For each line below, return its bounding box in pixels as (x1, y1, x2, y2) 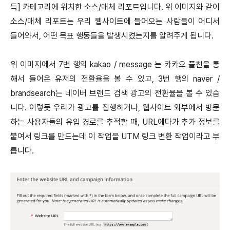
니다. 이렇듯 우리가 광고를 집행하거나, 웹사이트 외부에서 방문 (10, 102, 220, 112)
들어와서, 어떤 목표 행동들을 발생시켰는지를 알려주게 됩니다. (10, 30, 214, 41)
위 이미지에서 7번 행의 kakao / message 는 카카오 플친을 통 (10, 59, 220, 69)
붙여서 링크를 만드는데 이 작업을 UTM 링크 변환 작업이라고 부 (10, 131, 220, 141)
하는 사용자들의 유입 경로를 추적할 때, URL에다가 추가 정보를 (10, 117, 220, 127)
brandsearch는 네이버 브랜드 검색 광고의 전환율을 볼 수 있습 (10, 88, 220, 98)
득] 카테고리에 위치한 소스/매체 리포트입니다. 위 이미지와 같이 (10, 2, 220, 12)
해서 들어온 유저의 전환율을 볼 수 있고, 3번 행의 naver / (10, 73, 220, 84)
